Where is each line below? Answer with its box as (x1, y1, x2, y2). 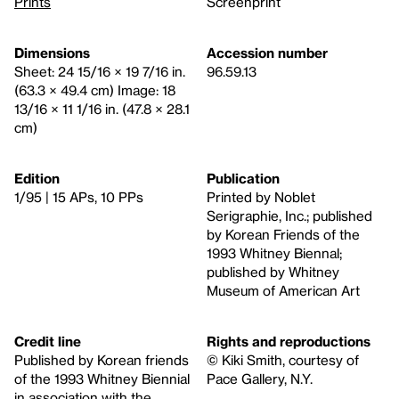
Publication (207, 170, 280, 187)
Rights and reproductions (207, 333, 370, 350)
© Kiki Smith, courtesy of (207, 352, 359, 369)
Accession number (207, 45, 328, 61)
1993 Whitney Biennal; (207, 245, 342, 262)
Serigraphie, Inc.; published (207, 208, 372, 224)
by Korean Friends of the (207, 226, 360, 243)
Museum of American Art (207, 282, 360, 299)
